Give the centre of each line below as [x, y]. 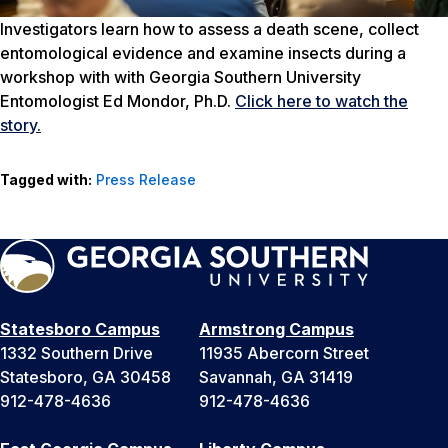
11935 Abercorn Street [284, 352]
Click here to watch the [321, 100]
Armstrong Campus [276, 328]
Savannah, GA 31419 [276, 376]
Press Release [146, 179]
